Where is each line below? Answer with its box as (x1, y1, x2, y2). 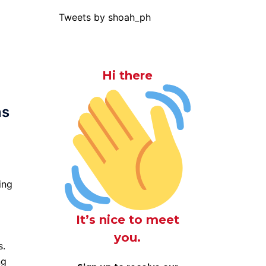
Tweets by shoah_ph (58, 11, 151, 23)
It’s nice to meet (75, 212, 179, 227)
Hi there (102, 68, 153, 83)
